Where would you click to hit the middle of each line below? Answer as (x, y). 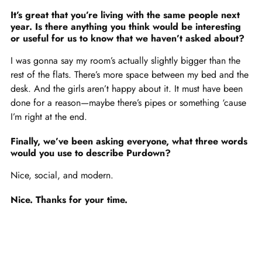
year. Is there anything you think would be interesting (126, 27)
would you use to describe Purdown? (91, 153)
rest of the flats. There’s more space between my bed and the (130, 75)
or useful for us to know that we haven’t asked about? (127, 39)
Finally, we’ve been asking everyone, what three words (129, 142)
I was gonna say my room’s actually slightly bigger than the (125, 61)
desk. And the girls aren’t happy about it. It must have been (127, 89)
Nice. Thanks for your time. (69, 200)
